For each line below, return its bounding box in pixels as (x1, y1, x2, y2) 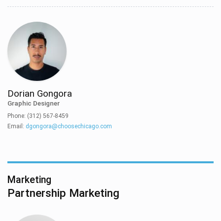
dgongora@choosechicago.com (26, 122, 112, 130)
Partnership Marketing (7, 186, 119, 199)
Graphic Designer (7, 99, 60, 108)
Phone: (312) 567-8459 (7, 112, 69, 119)
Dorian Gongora (7, 88, 72, 100)
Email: (7, 122, 26, 130)
